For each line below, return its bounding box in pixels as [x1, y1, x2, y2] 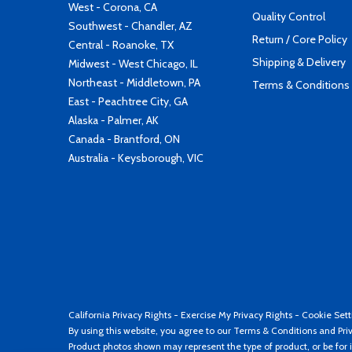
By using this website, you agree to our [68, 324, 233, 336]
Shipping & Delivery [252, 55, 346, 69]
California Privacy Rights [68, 308, 171, 321]
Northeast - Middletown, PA [68, 75, 200, 90]
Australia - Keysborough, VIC [68, 151, 203, 165]
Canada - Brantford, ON [68, 132, 180, 146]
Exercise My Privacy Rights [181, 308, 292, 321]
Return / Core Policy [252, 32, 347, 46]
